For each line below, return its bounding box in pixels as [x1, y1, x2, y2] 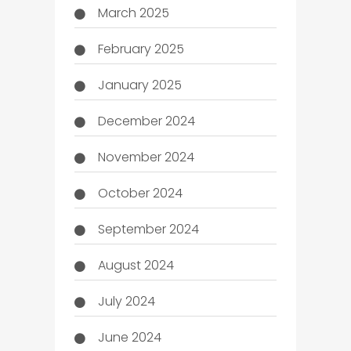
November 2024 [97, 147, 194, 166]
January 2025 [97, 75, 182, 94]
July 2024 [97, 291, 155, 310]
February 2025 [97, 39, 184, 58]
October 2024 [97, 183, 183, 202]
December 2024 [97, 111, 195, 130]
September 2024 [97, 219, 199, 238]
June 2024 [97, 327, 161, 346]
